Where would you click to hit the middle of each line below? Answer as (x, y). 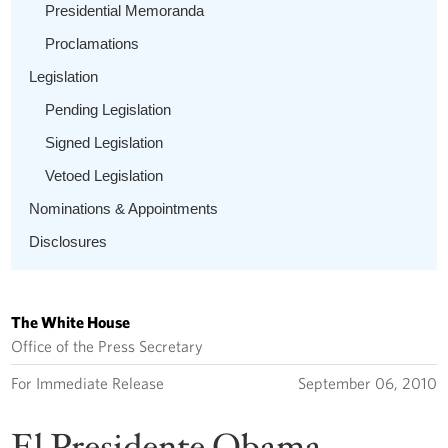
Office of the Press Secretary (107, 345)
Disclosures (68, 241)
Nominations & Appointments (124, 208)
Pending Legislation (108, 109)
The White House (71, 321)
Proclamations (92, 43)
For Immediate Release (88, 382)
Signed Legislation (104, 142)
